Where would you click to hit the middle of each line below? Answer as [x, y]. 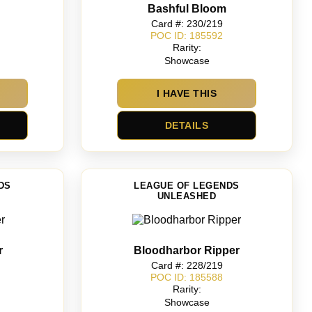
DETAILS [187, 126]
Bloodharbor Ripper [187, 251]
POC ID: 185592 [187, 35]
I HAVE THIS [187, 94]
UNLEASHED [187, 196]
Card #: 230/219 [187, 24]
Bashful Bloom [187, 9]
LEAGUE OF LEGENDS [187, 186]
